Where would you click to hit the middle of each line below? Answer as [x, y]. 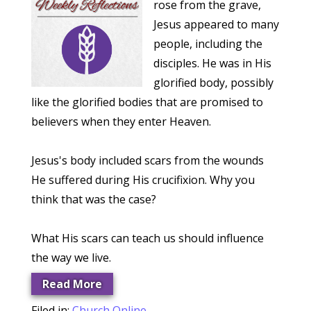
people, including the [208, 44]
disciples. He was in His [212, 63]
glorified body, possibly [213, 83]
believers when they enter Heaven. [121, 121]
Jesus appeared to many [216, 24]
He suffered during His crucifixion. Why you [143, 180]
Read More [72, 284]
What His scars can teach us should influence [147, 238]
